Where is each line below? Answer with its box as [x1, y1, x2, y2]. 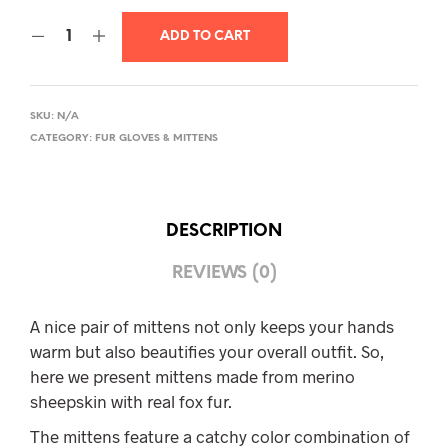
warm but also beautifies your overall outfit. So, [30, 341, 384, 362]
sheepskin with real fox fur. [30, 391, 232, 412]
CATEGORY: [30, 133, 95, 145]
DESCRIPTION [166, 221, 282, 240]
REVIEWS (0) [171, 263, 277, 282]
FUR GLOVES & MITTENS [95, 133, 218, 145]
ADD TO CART [160, 30, 250, 44]
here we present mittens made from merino [30, 366, 355, 387]
